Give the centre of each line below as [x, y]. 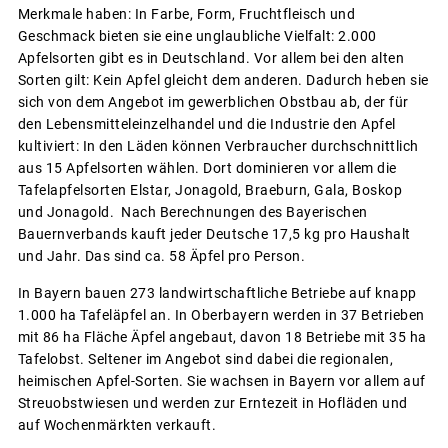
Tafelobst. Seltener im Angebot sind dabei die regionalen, [205, 358]
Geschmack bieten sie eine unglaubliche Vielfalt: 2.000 [197, 35]
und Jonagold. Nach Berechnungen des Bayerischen [192, 211]
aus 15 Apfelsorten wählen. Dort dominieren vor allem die [207, 167]
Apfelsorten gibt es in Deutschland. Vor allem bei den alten [210, 57]
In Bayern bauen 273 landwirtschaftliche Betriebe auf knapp [217, 292]
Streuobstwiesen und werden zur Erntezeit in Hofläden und [212, 402]
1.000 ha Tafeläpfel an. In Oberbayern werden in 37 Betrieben [221, 314]
